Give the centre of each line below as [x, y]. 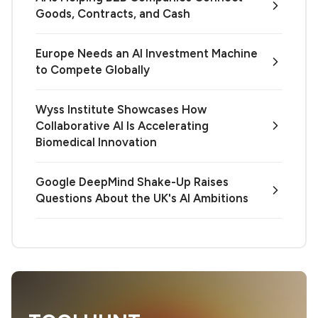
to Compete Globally [93, 69]
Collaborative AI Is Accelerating [122, 125]
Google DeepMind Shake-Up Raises [132, 181]
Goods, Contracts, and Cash [113, 13]
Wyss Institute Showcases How [121, 109]
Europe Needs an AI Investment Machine [147, 53]
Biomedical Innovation [96, 142]
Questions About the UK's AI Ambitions [142, 198]
